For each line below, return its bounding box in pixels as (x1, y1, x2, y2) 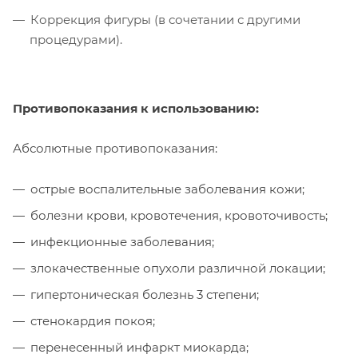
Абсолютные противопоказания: (13, 140, 217, 156)
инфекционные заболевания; (30, 233, 214, 249)
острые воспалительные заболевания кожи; (30, 181, 304, 197)
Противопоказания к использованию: (13, 100, 259, 116)
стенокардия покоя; (30, 312, 155, 328)
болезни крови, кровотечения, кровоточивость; (30, 207, 328, 223)
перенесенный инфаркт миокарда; (30, 339, 249, 355)
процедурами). (30, 31, 122, 47)
